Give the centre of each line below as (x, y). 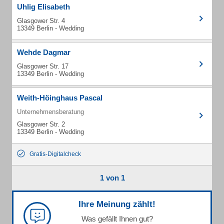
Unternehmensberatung (50, 112)
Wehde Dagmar (44, 52)
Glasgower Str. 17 (43, 66)
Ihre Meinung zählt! (117, 204)
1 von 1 (112, 178)
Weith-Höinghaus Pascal (60, 98)
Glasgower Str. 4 (41, 21)
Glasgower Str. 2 (41, 124)
